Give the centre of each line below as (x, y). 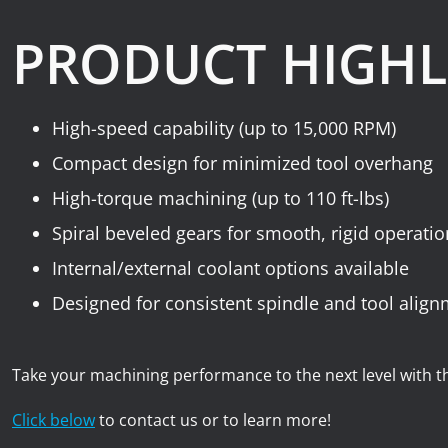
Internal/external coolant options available (230, 268)
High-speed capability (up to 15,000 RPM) (224, 128)
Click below (53, 420)
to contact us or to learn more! (213, 420)
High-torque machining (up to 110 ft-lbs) (220, 198)
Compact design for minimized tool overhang (242, 163)
